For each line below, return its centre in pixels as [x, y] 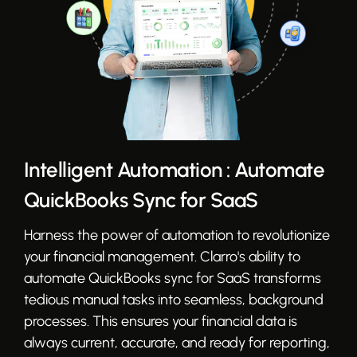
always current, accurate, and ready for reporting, [177, 343]
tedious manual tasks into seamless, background [173, 300]
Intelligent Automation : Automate [174, 170]
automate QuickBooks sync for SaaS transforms [172, 279]
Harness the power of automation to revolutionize [177, 235]
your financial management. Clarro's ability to [162, 257]
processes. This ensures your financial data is [160, 322]
